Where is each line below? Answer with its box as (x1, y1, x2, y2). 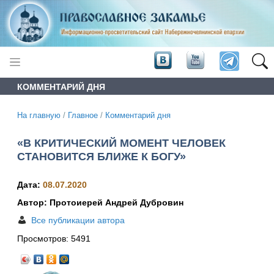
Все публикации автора (31, 215, 125, 226)
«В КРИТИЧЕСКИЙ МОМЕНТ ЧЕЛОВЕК (17, 136, 226, 149)
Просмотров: (17, 234, 71, 244)
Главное (68, 111, 98, 120)
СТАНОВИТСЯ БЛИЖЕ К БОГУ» (17, 150, 186, 163)
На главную (17, 111, 61, 120)
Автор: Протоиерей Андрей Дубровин (17, 198, 183, 208)
